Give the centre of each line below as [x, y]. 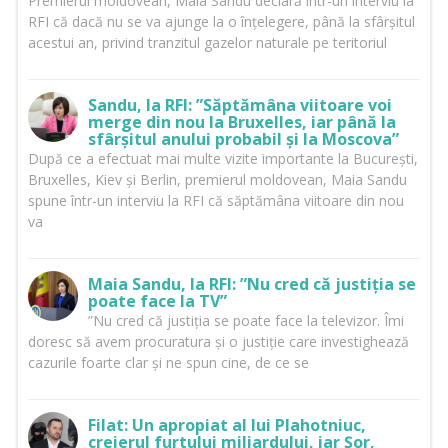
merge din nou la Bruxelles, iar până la [241, 122]
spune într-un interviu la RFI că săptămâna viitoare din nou [215, 201]
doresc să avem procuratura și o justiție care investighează [218, 342]
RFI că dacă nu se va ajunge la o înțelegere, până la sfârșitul [221, 22]
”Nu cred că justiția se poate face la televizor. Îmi [245, 321]
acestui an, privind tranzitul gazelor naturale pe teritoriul [207, 43]
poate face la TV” [157, 301]
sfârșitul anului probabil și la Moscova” [243, 139]
